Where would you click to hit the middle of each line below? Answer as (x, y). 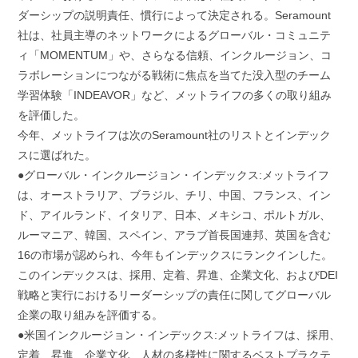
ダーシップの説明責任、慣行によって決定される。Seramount (174, 16)
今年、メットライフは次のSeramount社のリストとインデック (174, 135)
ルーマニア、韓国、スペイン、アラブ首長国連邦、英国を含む (174, 235)
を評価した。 (51, 115)
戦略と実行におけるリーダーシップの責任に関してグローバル (174, 295)
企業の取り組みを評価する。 (90, 315)
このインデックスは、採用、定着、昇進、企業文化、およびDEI (177, 275)
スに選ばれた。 (56, 155)
